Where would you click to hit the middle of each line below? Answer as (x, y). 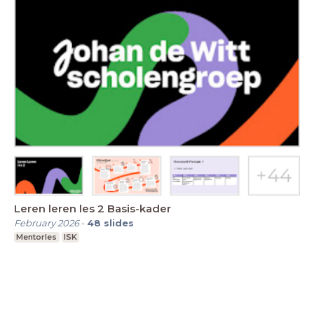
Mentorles (37, 237)
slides (119, 223)
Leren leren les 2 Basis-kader (93, 208)
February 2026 (47, 223)
